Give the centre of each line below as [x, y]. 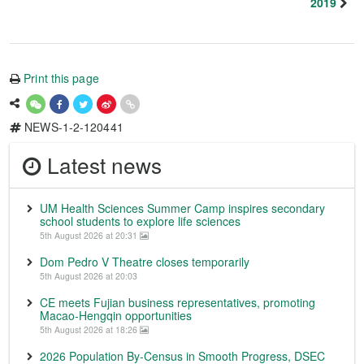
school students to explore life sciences [140, 221]
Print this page [61, 78]
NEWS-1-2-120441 [72, 127]
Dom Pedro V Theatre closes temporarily [145, 262]
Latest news [102, 165]
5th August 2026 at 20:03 [89, 276]
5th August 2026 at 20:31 [90, 235]
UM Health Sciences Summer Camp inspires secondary [182, 208]
